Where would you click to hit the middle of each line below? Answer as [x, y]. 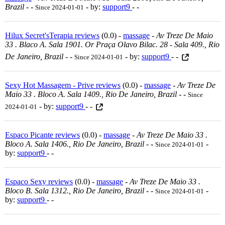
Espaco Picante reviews [42, 135]
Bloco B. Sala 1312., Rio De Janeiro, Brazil [75, 190]
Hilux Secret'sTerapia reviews [52, 35]
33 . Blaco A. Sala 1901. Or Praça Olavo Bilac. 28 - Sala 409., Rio [112, 44]
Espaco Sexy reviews [39, 181]
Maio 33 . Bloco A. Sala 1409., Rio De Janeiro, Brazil [91, 94]
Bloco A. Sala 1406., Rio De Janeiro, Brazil [75, 144]
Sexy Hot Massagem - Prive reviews [63, 85]
